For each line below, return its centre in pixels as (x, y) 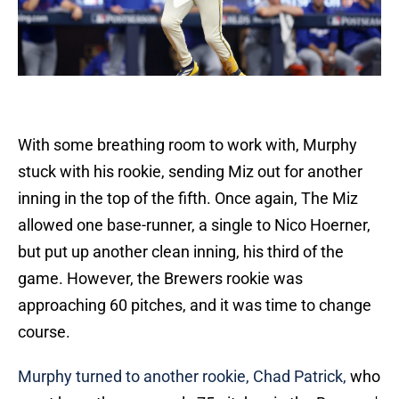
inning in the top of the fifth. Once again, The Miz (188, 199)
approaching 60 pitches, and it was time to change (195, 305)
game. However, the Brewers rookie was (160, 279)
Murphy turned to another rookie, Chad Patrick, (182, 377)
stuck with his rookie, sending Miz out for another (190, 172)
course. (44, 332)
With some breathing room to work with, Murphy (187, 145)
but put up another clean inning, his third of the (181, 252)
